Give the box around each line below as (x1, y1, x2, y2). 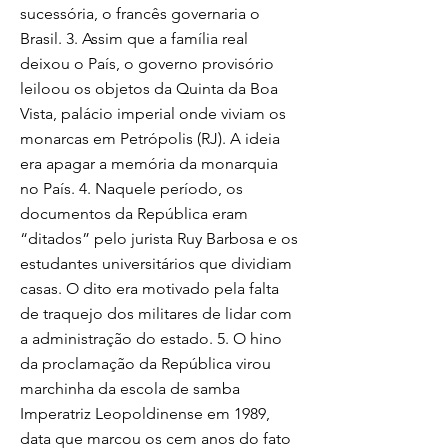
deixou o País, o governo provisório (20, 54, 274, 73)
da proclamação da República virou (20, 354, 271, 373)
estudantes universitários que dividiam (20, 254, 292, 273)
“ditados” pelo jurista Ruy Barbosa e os (20, 229, 298, 248)
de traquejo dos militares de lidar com (20, 304, 292, 323)
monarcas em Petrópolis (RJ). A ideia (20, 129, 280, 148)
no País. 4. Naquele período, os (20, 179, 243, 198)
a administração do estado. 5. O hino (20, 329, 282, 348)
